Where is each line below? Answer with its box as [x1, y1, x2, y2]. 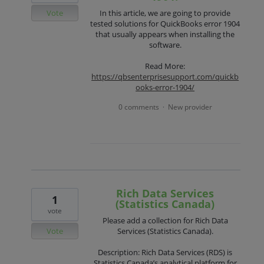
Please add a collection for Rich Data [102, 215, 228, 226]
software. [148, 39, 181, 50]
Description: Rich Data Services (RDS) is [98, 247, 233, 258]
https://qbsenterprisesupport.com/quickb [91, 71, 239, 82]
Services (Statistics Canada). [117, 226, 213, 237]
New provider [167, 102, 212, 113]
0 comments [118, 102, 159, 113]
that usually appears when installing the [95, 28, 235, 39]
